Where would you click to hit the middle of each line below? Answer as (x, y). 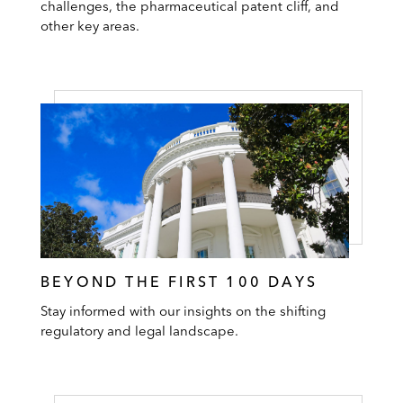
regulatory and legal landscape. (139, 330)
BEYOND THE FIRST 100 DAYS (179, 281)
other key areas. (90, 26)
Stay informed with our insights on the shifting (183, 310)
